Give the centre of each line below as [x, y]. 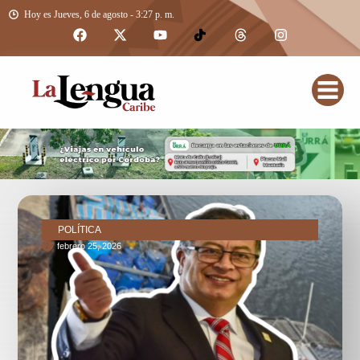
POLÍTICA [80, 229]
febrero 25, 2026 [90, 245]
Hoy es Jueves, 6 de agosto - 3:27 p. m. [99, 14]
